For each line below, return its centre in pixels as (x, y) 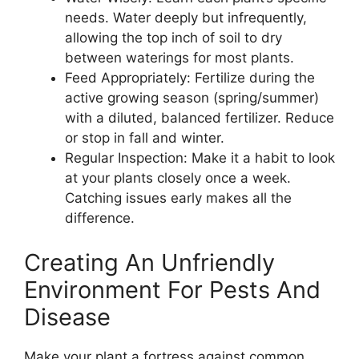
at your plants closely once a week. (178, 178)
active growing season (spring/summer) (192, 98)
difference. (100, 218)
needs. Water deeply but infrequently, (186, 18)
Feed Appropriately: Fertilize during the (190, 78)
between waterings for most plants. (179, 58)
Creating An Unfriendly (149, 262)
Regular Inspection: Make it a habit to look (200, 158)
